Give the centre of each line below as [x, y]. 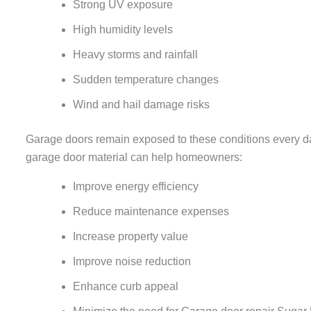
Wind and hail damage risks [141, 104]
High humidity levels [123, 29]
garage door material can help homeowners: [134, 157]
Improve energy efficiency [136, 186]
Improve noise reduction [132, 261]
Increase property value [131, 236]
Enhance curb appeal [126, 286]
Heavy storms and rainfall [135, 54]
